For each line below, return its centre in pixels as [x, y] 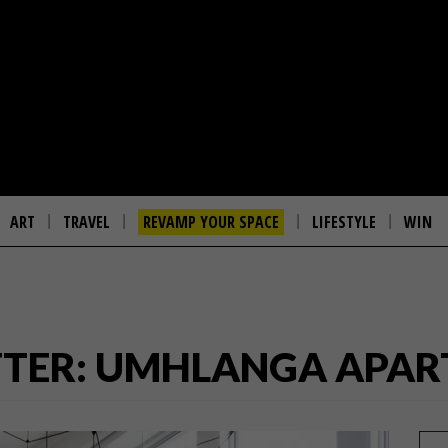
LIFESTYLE [344, 222]
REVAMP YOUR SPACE [211, 222]
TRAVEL [86, 222]
